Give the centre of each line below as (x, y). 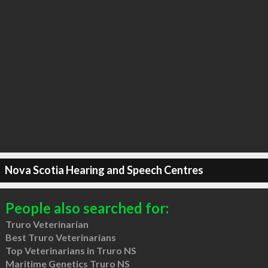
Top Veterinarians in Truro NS (71, 250)
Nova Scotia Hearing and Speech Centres (104, 170)
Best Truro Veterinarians (60, 237)
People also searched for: (87, 208)
